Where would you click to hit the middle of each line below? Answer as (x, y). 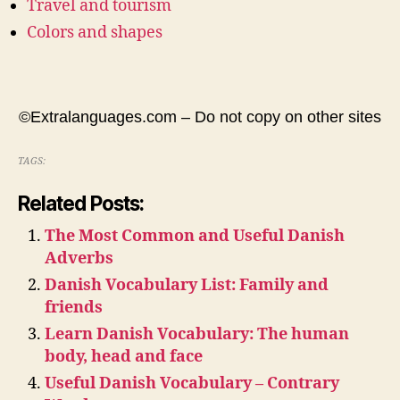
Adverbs (79, 258)
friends (74, 307)
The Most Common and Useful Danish (195, 236)
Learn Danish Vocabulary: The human (197, 334)
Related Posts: (81, 203)
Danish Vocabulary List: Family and (187, 285)
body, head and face (124, 356)
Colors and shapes (95, 32)
